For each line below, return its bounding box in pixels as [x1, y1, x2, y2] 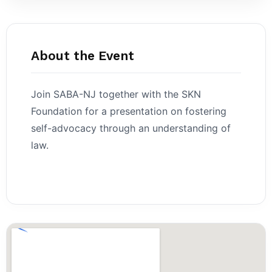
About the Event [31, 47, 134, 63]
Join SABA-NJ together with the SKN [31, 87, 201, 100]
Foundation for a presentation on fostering [31, 104, 226, 117]
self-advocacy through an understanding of [31, 121, 231, 134]
